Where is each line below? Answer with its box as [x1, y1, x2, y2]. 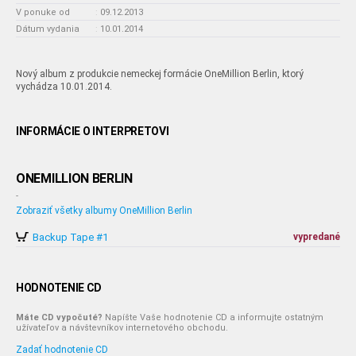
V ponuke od [16, 7, 70, 17]
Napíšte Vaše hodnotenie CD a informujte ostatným [103, 312, 323, 323]
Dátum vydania [16, 24, 79, 34]
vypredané [293, 231, 340, 242]
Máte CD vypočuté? [16, 312, 103, 323]
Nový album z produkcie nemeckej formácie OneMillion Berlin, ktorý [16, 68, 304, 79]
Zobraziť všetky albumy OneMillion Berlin [16, 205, 192, 216]
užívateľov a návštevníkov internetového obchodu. [16, 323, 228, 333]
